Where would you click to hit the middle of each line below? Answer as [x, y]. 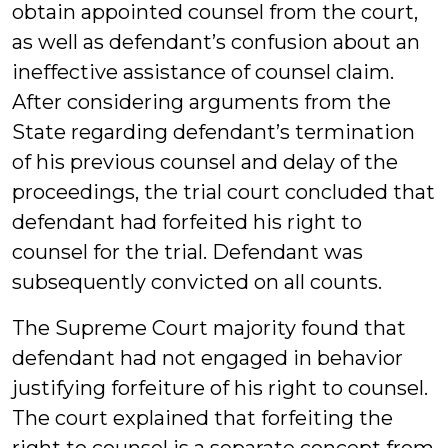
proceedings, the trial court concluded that [223, 192]
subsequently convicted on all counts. [197, 282]
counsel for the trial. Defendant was [187, 252]
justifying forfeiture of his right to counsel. [220, 388]
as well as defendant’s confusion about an [216, 42]
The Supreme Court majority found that [209, 328]
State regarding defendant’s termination [213, 132]
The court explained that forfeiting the [202, 418]
